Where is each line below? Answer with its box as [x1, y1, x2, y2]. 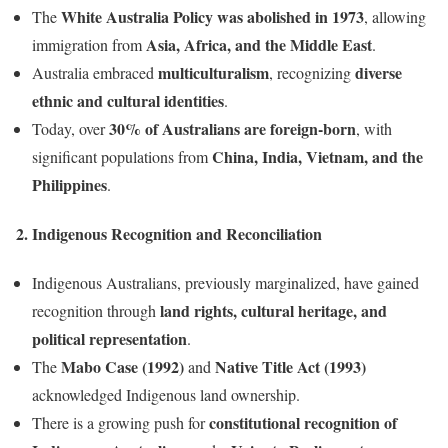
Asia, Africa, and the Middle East [146, 32, 372, 56]
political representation [32, 327, 187, 351]
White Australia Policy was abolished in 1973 [61, 4, 364, 28]
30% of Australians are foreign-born [109, 116, 356, 140]
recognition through [32, 300, 160, 322]
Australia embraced [32, 61, 158, 83]
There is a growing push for [32, 412, 209, 434]
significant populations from [32, 145, 212, 167]
